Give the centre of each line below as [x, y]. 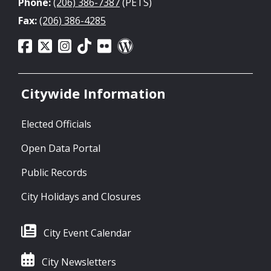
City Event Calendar [87, 233]
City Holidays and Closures [81, 197]
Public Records [54, 173]
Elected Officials [56, 124]
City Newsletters [79, 262]
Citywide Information [93, 93]
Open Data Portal [61, 149]
